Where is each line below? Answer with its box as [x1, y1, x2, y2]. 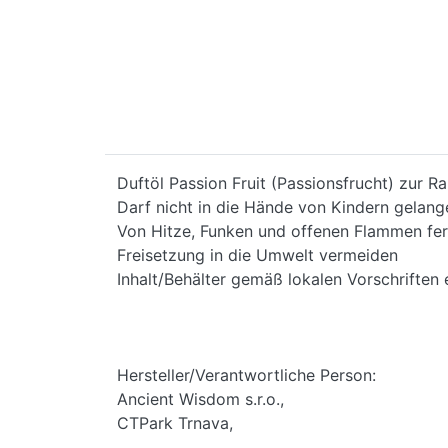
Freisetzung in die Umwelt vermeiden [117, 244, 398, 265]
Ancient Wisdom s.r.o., [117, 388, 289, 409]
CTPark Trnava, [117, 412, 238, 433]
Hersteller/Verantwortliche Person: [117, 364, 376, 385]
